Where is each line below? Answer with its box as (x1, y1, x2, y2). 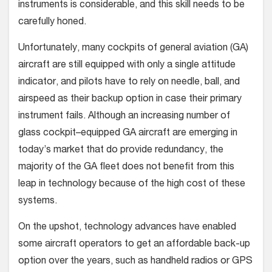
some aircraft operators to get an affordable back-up (18, 239, 250, 250)
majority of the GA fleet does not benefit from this (18, 162, 234, 172)
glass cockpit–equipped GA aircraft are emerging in (18, 128, 237, 138)
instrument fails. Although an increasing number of (18, 111, 230, 121)
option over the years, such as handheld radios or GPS (18, 256, 253, 267)
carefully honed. (18, 17, 86, 27)
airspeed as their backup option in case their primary (18, 94, 242, 104)
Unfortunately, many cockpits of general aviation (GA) (18, 43, 248, 53)
